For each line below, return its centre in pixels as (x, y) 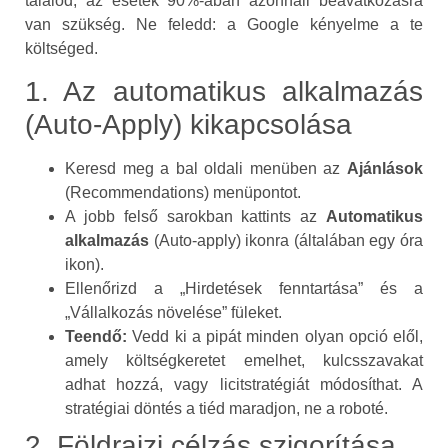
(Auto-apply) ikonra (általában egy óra (286, 241)
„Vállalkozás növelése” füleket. (173, 313)
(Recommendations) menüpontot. (183, 193)
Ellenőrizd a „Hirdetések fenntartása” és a (244, 289)
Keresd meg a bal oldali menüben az (206, 169)
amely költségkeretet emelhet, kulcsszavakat (244, 361)
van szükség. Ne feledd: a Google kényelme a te (224, 24)
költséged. (61, 48)
